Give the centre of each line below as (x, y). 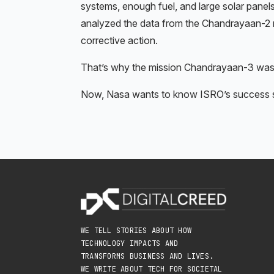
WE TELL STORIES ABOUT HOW (136, 231)
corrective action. (119, 41)
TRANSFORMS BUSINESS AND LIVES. (147, 257)
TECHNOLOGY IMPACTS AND (130, 244)
